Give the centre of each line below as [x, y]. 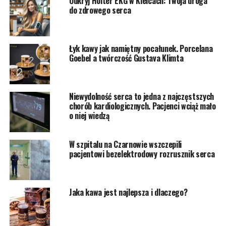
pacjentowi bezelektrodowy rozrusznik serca [142, 154]
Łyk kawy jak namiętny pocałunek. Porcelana [141, 48]
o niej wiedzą [89, 115]
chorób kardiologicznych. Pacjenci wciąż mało [142, 106]
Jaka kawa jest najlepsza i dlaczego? [128, 192]
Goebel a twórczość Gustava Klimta [126, 58]
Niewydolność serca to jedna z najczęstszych [142, 96]
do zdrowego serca [100, 10]
